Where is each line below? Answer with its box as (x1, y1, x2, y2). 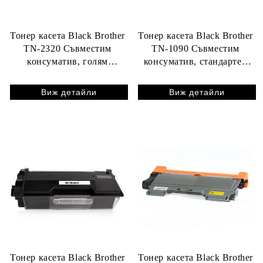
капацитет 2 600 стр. (23, 69, 112, 79)
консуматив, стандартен (143, 56, 248, 66)
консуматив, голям (27, 56, 108, 66)
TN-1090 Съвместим (151, 43, 240, 53)
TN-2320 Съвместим (23, 43, 112, 53)
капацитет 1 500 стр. (151, 69, 240, 79)
